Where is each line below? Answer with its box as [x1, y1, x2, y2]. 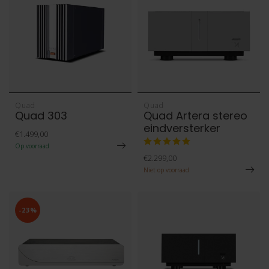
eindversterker [144, 121, 220, 136]
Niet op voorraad [144, 166, 189, 174]
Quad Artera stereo [144, 108, 247, 123]
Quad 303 [15, 108, 67, 123]
